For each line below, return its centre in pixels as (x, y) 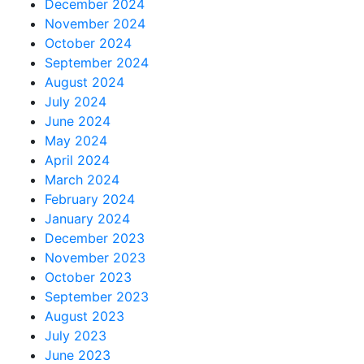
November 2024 (95, 24)
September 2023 (97, 297)
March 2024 (82, 180)
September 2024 (97, 63)
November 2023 (95, 258)
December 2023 (95, 238)
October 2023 (88, 277)
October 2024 (88, 43)
